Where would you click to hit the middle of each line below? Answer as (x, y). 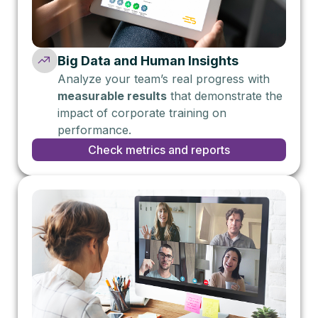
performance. (94, 130)
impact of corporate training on (142, 113)
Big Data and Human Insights (148, 60)
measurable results (112, 95)
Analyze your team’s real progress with (164, 78)
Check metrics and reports (159, 149)
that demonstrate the (225, 95)
